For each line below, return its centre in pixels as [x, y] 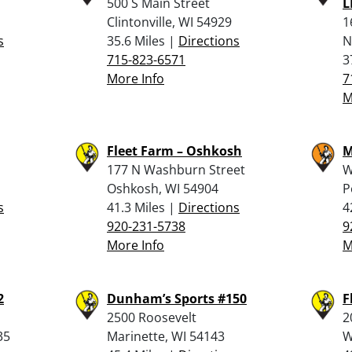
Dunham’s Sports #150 [177, 298]
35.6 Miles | [143, 40]
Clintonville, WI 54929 [169, 22]
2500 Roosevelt [152, 317]
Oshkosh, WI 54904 [163, 188]
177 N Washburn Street [176, 169]
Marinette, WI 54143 [166, 336]
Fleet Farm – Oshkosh [174, 150]
